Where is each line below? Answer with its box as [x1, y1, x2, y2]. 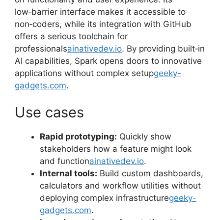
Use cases [15, 104, 84, 121]
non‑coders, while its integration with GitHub [15, 19, 192, 29]
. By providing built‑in [122, 43, 205, 54]
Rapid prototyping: [40, 132, 117, 142]
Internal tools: [40, 168, 97, 179]
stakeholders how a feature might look [40, 144, 192, 154]
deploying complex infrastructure [40, 193, 169, 203]
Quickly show [117, 132, 171, 142]
